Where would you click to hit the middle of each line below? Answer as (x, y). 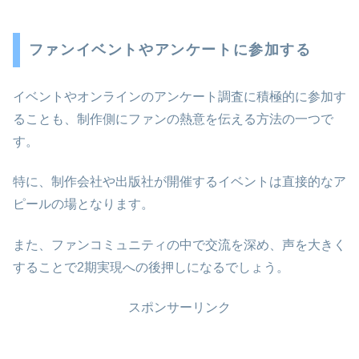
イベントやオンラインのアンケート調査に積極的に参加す (179, 96)
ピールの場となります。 (83, 204)
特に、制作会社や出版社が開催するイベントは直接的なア (179, 182)
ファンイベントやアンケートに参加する (170, 50)
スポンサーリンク (179, 307)
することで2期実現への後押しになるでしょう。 (151, 267)
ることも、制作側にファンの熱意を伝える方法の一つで (173, 119)
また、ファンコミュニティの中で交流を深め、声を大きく (179, 244)
